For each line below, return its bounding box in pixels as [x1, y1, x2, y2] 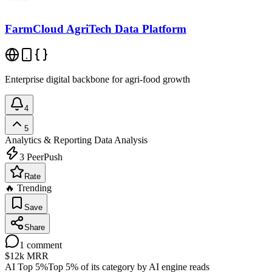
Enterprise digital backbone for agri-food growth [5, 73, 190, 84]
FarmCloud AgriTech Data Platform [5, 22, 186, 35]
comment [24, 239, 62, 250]
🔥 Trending [5, 182, 52, 193]
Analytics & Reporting [5, 134, 92, 145]
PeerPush [24, 151, 63, 162]
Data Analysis [92, 134, 148, 145]
